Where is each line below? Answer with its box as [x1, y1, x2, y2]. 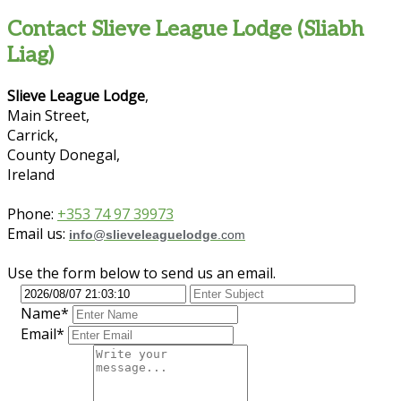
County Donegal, [7, 144, 120, 165]
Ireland [7, 164, 55, 184]
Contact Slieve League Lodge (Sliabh [7, 16, 363, 43]
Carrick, [7, 124, 58, 145]
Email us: [7, 223, 69, 243]
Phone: [7, 203, 57, 224]
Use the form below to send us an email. [7, 262, 276, 283]
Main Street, [7, 105, 90, 125]
